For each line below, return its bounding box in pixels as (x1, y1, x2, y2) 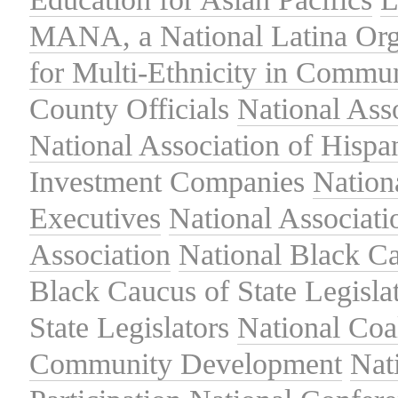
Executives (29, 201, 161, 235)
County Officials (29, 92, 229, 125)
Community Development (29, 346, 342, 380)
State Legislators (29, 310, 229, 344)
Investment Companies (29, 164, 305, 198)
